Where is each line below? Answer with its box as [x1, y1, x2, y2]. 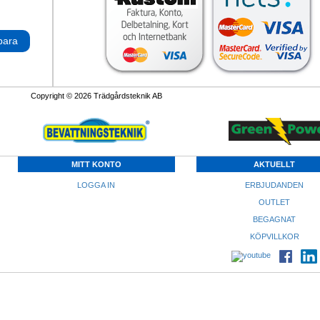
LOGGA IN [77, 181, 116, 189]
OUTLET [259, 198, 291, 206]
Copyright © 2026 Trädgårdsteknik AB [31, 91, 162, 100]
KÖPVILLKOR [249, 232, 299, 241]
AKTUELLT [254, 160, 296, 169]
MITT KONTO [71, 160, 121, 169]
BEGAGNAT [253, 215, 296, 224]
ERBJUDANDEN [245, 181, 304, 189]
